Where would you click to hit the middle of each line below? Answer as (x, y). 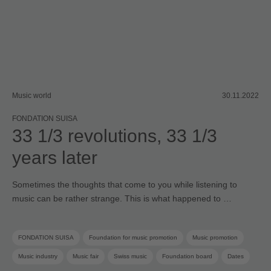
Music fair (86, 256)
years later (55, 157)
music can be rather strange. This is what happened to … (122, 198)
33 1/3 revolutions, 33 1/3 (115, 135)
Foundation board (187, 256)
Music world (32, 95)
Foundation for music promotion (133, 237)
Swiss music (130, 256)
